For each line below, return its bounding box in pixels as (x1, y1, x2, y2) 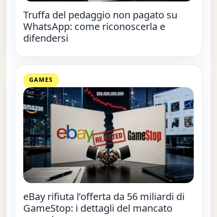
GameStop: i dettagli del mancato (23, 201, 172, 215)
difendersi (23, 31, 68, 45)
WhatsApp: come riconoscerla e (23, 20, 165, 33)
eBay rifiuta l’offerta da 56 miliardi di (23, 190, 185, 203)
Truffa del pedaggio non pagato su (23, 8, 177, 22)
